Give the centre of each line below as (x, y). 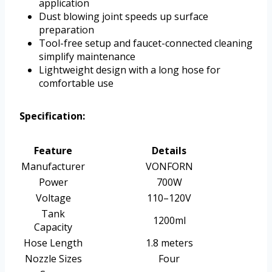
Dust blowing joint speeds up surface (124, 17)
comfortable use (76, 83)
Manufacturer (53, 167)
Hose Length (53, 243)
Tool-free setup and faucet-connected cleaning (146, 43)
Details (169, 151)
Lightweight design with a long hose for (130, 70)
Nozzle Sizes (53, 259)
